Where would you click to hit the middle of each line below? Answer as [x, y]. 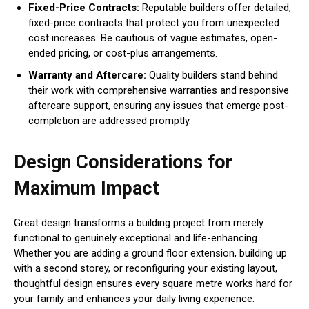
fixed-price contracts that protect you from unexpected [154, 23]
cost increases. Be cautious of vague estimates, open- [153, 38]
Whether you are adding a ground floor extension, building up [150, 253]
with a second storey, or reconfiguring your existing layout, [146, 269]
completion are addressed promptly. [110, 121]
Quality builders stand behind [213, 76]
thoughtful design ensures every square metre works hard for [153, 284]
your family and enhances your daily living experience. [134, 299]
